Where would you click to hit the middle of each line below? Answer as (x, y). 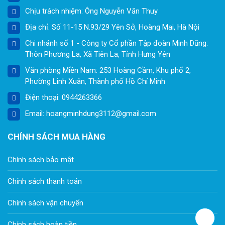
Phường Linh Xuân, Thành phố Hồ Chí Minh (95, 82)
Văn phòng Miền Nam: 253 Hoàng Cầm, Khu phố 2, (108, 71)
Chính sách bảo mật (41, 160)
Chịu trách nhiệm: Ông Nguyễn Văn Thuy (91, 11)
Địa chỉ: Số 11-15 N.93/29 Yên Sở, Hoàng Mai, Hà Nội (112, 27)
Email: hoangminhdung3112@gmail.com (91, 114)
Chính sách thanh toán (45, 182)
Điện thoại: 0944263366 (64, 98)
